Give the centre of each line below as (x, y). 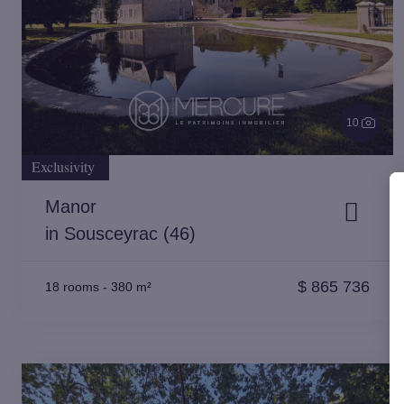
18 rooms (72, 287)
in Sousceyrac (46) (120, 234)
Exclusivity (63, 166)
